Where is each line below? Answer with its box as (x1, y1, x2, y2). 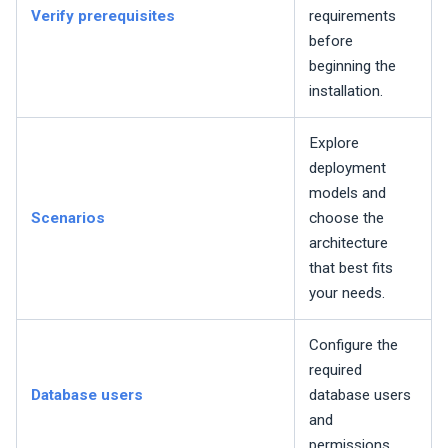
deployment (309, 159, 386, 178)
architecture (309, 234, 388, 253)
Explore (309, 134, 359, 153)
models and (309, 184, 386, 203)
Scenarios (31, 209, 105, 228)
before (309, 32, 353, 51)
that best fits (309, 259, 393, 278)
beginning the (309, 57, 396, 76)
